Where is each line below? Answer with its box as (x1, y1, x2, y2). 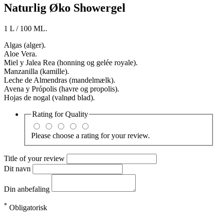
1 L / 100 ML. (4, 24, 47, 33)
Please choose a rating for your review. (31, 131, 150, 140)
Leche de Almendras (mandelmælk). (4, 76, 115, 85)
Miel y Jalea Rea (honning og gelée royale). (4, 58, 138, 67)
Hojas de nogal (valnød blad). (4, 93, 95, 102)
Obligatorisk (7, 203, 47, 212)
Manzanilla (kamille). (4, 67, 69, 76)
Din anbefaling (4, 184, 52, 193)
